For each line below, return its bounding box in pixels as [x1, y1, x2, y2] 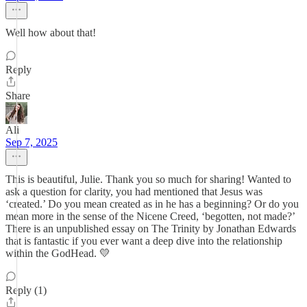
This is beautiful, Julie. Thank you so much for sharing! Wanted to [5, 173, 291, 185]
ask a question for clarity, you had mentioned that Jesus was [5, 186, 262, 197]
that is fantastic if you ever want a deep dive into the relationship [5, 235, 282, 247]
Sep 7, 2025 [5, 136, 58, 148]
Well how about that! [5, 27, 96, 38]
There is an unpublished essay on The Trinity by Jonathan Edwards [5, 223, 296, 234]
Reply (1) [5, 284, 47, 296]
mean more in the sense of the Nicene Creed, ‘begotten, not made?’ [5, 210, 295, 222]
